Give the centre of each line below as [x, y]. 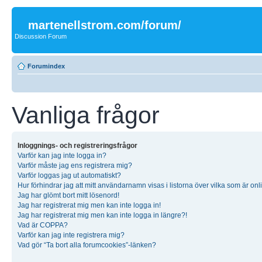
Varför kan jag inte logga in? [62, 155]
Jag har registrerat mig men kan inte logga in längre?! [102, 215]
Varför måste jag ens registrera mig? [75, 165]
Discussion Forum [41, 36]
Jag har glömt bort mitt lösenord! [68, 195]
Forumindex [46, 66]
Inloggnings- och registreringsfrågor [77, 145]
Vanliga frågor [86, 115]
